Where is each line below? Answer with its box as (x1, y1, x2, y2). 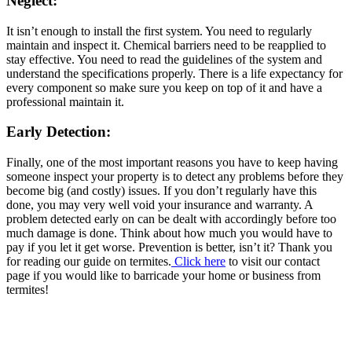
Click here (171, 255, 225, 268)
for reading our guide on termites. (6, 255, 171, 268)
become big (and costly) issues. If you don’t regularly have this (6, 184, 317, 197)
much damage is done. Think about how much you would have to (6, 226, 332, 240)
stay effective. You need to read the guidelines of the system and (6, 52, 322, 66)
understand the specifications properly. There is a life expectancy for (6, 66, 343, 80)
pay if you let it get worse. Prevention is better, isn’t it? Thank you (6, 240, 332, 254)
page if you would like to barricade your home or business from (6, 269, 321, 282)
